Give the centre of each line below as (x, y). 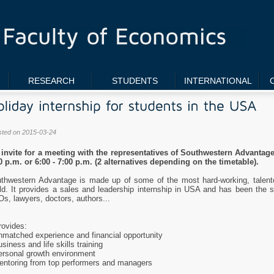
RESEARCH (51, 80)
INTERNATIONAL (218, 80)
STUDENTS (135, 80)
